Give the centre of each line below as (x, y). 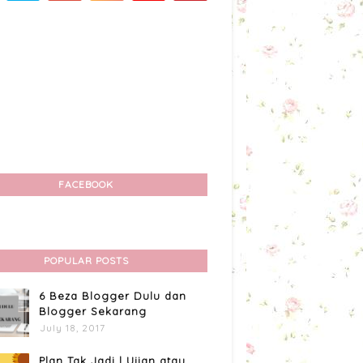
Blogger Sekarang (93, 311)
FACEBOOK (86, 184)
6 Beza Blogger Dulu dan (113, 296)
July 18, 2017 (73, 328)
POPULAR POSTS (86, 261)
